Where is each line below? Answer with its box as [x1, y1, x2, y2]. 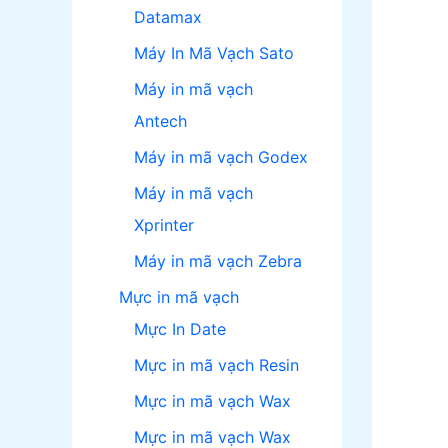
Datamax [134, 7, 202, 28]
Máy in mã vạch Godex [134, 147, 308, 168]
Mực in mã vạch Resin [134, 355, 299, 376]
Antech [134, 111, 187, 132]
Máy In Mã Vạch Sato [134, 43, 294, 64]
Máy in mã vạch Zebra [134, 251, 302, 272]
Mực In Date [134, 319, 226, 340]
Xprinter [134, 215, 194, 236]
